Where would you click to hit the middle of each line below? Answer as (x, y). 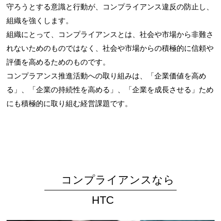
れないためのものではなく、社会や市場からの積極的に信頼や (110, 48)
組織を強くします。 (40, 20)
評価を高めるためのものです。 (58, 62)
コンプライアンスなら (118, 180)
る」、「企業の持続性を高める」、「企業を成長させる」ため (110, 89)
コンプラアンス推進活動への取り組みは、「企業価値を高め (107, 75)
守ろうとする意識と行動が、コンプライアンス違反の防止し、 (110, 6)
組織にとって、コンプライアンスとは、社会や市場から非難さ (110, 34)
